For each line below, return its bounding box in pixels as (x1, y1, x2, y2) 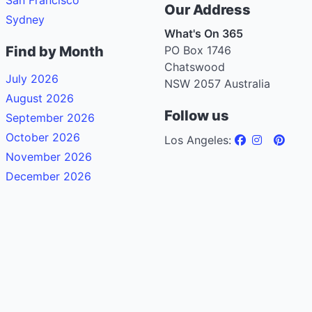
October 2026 (6, 130, 80, 144)
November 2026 (6, 149, 92, 164)
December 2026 (6, 169, 91, 183)
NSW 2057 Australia (164, 77, 270, 91)
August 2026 (6, 91, 74, 105)
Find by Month (6, 42, 104, 60)
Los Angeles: (164, 132, 231, 147)
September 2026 (6, 110, 95, 125)
